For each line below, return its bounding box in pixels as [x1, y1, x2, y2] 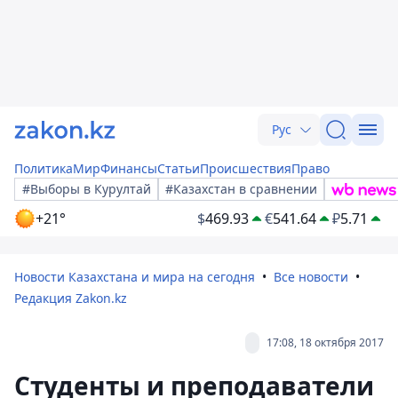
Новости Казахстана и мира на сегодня [14, 268, 255, 285]
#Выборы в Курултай [22, 180, 151, 197]
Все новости [274, 268, 348, 285]
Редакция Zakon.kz [14, 290, 127, 306]
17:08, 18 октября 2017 [267, 335, 384, 350]
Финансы [100, 160, 157, 177]
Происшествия [200, 160, 291, 177]
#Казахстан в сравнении [165, 180, 317, 197]
